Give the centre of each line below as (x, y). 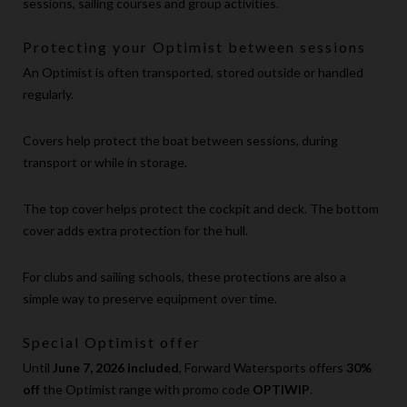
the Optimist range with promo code (146, 390)
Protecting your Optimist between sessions (194, 47)
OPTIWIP (281, 390)
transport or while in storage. (105, 163)
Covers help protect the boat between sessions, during (180, 141)
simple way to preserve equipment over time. (150, 299)
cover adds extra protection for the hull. (135, 231)
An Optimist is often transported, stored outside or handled (193, 73)
